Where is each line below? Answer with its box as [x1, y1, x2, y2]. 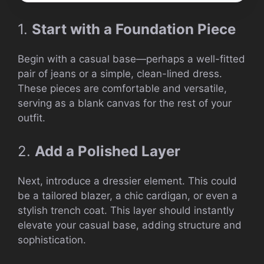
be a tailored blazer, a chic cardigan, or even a [18, 189, 237, 202]
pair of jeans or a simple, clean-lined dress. [18, 68, 222, 80]
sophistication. [18, 233, 86, 246]
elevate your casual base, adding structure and [18, 219, 242, 231]
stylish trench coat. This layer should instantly [18, 204, 234, 216]
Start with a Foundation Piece [32, 21, 236, 38]
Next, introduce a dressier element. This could [18, 174, 237, 187]
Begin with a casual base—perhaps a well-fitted [18, 53, 245, 65]
